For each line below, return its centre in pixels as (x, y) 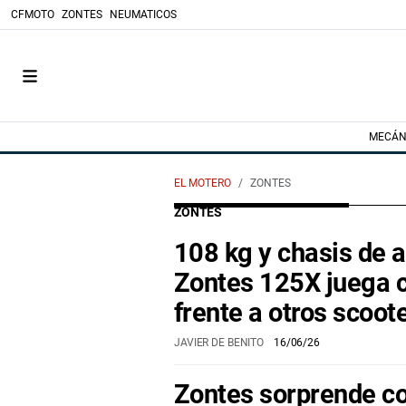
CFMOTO (33, 14)
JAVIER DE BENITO (220, 343)
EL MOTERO (203, 183)
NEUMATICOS (143, 14)
